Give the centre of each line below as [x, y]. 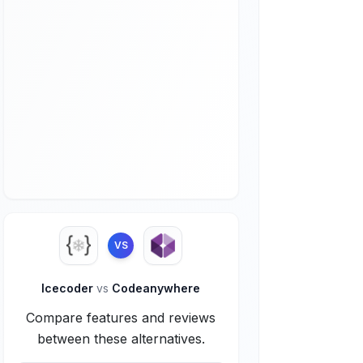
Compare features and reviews [121, 318]
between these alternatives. [121, 339]
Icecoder [69, 288]
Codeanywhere [155, 288]
